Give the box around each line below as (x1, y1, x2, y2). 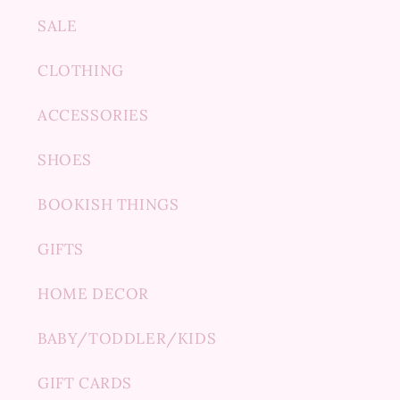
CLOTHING (37, 61, 124, 80)
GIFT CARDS (37, 373, 132, 393)
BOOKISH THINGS (37, 195, 179, 214)
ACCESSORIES (37, 105, 149, 125)
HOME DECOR (37, 284, 149, 304)
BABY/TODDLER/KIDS (37, 329, 217, 348)
